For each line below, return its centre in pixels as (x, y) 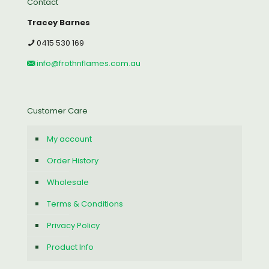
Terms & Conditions (85, 204)
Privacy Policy (73, 225)
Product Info (70, 247)
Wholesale (68, 182)
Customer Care (57, 111)
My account (69, 139)
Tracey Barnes (59, 23)
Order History (73, 161)
